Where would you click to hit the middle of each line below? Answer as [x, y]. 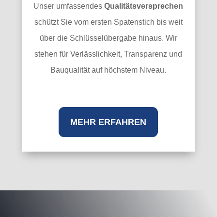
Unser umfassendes [69, 6]
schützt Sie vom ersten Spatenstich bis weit [108, 22]
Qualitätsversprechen [144, 6]
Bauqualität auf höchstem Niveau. [108, 70]
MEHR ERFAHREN [108, 122]
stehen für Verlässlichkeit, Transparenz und [108, 54]
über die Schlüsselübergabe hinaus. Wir [108, 38]
